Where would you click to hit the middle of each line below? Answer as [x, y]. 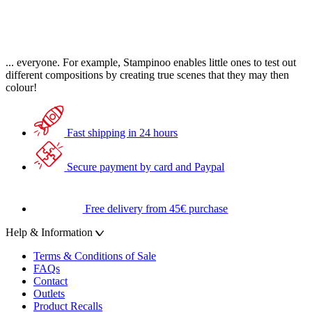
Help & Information [50, 232]
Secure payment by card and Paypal [146, 166]
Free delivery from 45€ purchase [157, 208]
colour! [21, 87]
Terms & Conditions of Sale [95, 256]
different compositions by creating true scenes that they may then [147, 75]
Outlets [49, 293]
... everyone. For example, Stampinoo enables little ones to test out [151, 62]
